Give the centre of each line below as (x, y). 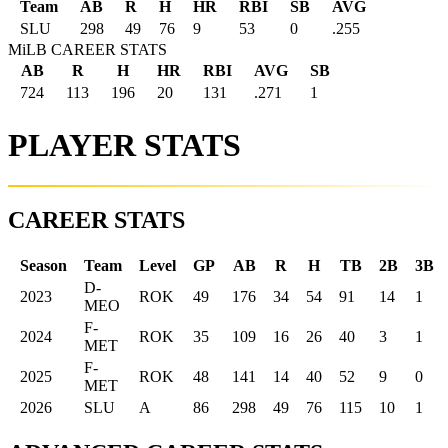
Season (43, 265)
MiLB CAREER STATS (87, 50)
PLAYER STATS (124, 144)
